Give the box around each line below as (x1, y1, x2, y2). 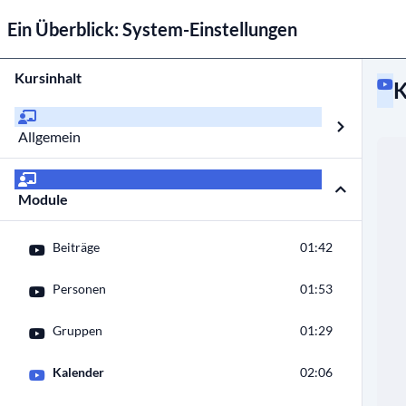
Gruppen (53, 323, 102, 338)
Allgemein (18, 128, 81, 145)
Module (18, 190, 68, 208)
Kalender (53, 364, 104, 380)
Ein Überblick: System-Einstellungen (7, 18, 297, 40)
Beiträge (53, 239, 100, 255)
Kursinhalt (14, 69, 82, 86)
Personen (53, 281, 106, 296)
